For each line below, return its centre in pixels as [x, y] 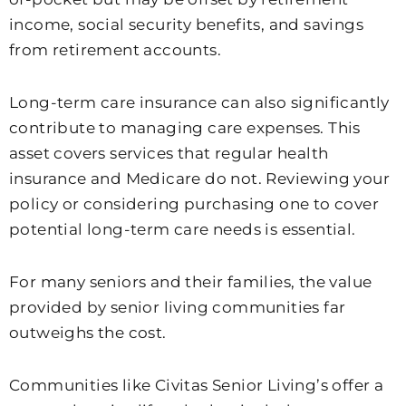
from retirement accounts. [115, 50]
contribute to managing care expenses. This [185, 128]
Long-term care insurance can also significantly [199, 103]
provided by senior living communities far [178, 307]
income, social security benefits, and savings [186, 25]
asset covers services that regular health [169, 154]
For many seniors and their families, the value [191, 281]
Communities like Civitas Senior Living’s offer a [197, 385]
